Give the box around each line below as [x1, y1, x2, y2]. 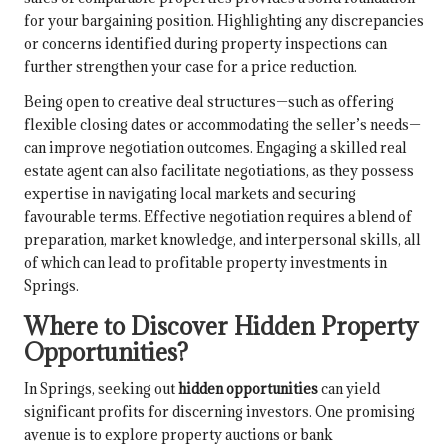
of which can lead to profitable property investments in [24, 253, 387, 273]
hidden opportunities [178, 379, 318, 399]
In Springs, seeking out [24, 379, 178, 399]
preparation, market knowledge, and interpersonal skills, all [24, 230, 421, 250]
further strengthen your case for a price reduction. [24, 57, 357, 77]
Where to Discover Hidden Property [24, 311, 418, 342]
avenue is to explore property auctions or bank [24, 425, 333, 445]
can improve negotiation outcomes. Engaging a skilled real [24, 138, 407, 158]
